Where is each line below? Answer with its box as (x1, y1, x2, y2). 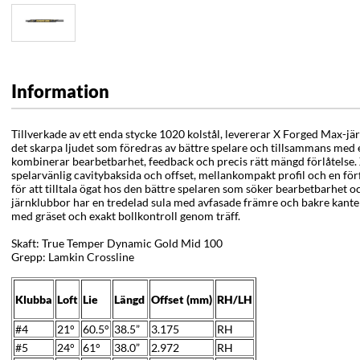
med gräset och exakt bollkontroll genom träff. (11, 209, 240, 223)
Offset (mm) (151, 292, 212, 307)
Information (11, 80, 109, 102)
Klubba (15, 292, 52, 307)
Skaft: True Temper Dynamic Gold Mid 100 (11, 236, 223, 251)
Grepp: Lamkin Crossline (11, 250, 134, 264)
